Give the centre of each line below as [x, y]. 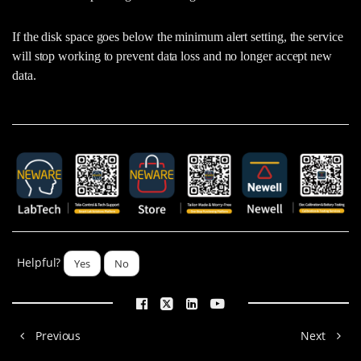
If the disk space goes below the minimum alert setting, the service [178, 37]
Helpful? [39, 263]
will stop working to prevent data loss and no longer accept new [172, 56]
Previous [56, 336]
